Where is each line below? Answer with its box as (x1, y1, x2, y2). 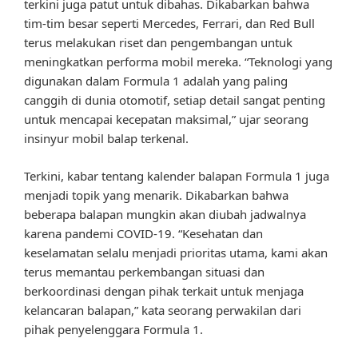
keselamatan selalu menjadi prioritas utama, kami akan (24, 244, 328, 261)
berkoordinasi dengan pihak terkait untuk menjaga (24, 282, 304, 299)
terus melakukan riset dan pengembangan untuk (24, 34, 292, 51)
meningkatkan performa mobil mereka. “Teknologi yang (24, 54, 332, 70)
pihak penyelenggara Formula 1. (24, 320, 203, 337)
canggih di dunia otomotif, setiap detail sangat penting (24, 92, 325, 109)
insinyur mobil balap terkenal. (24, 130, 189, 147)
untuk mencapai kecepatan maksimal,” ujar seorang (24, 111, 308, 128)
